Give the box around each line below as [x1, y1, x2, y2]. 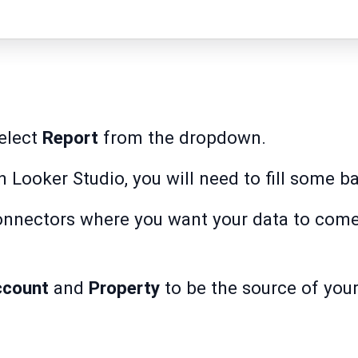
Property [89, 277, 160, 299]
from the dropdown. [98, 127, 266, 149]
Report [42, 127, 98, 149]
